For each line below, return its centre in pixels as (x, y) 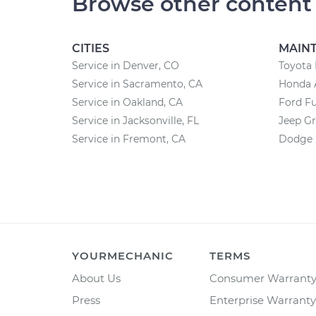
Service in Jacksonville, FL (135, 121)
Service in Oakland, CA (127, 102)
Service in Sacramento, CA (137, 84)
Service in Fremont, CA (129, 139)
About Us (96, 278)
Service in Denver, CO (126, 66)
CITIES (91, 48)
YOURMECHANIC (123, 256)
